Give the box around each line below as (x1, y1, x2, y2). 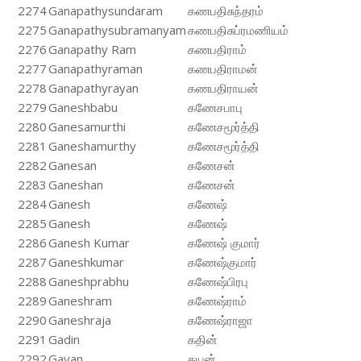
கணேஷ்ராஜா (188, 312, 253, 328)
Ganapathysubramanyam (48, 22, 186, 38)
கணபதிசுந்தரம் (188, 2, 263, 19)
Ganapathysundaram (48, 2, 163, 19)
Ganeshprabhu (48, 273, 129, 289)
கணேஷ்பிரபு (188, 273, 248, 289)
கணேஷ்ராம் (188, 293, 247, 309)
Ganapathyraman (48, 60, 143, 77)
